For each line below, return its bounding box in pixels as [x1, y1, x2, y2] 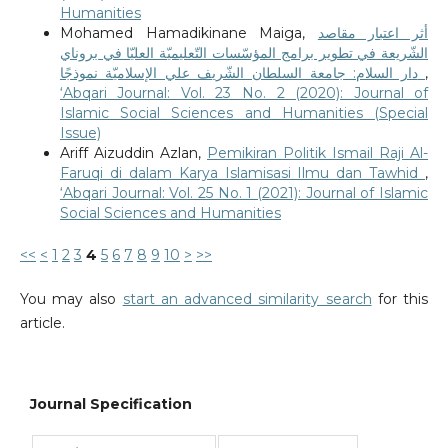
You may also [19, 290, 123, 309]
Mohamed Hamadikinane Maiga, [59, 24, 318, 43]
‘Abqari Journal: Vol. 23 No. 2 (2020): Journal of [59, 84, 429, 103]
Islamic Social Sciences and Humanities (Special [59, 104, 429, 123]
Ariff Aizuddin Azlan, [59, 144, 207, 163]
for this [371, 290, 429, 309]
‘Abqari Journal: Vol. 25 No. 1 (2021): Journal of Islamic [59, 184, 429, 203]
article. [19, 314, 65, 333]
